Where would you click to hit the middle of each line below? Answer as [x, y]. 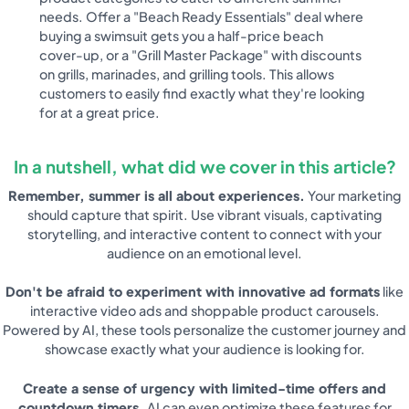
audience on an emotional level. [204, 252]
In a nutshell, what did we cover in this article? [204, 167]
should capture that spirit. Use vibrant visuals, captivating [204, 214]
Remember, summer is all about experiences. [157, 195]
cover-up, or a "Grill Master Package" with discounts [201, 54]
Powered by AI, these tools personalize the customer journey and [204, 330]
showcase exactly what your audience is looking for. [204, 349]
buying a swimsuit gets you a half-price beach [182, 35]
